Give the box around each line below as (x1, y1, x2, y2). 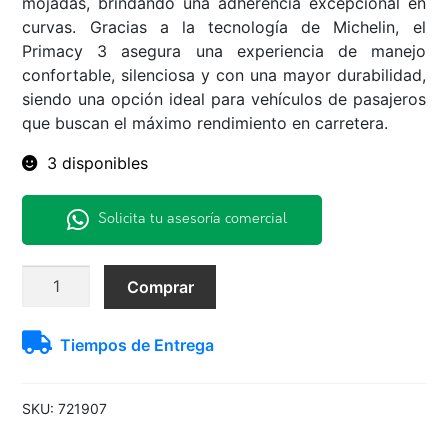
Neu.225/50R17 (21, 265, 138, 286)
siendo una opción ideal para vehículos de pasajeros (22, 88, 426, 109)
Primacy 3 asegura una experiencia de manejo (22, 40, 426, 61)
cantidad (21, 385, 88, 406)
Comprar (126, 276, 194, 297)
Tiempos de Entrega (60, 334, 215, 355)
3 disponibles (47, 152, 149, 173)
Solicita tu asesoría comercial (97, 212, 287, 228)
